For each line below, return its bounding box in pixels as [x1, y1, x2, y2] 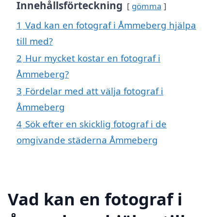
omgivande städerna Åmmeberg [16, 133, 158, 146]
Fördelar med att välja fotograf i [25, 84, 163, 97]
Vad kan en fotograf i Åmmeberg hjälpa [25, 18, 196, 31]
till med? [16, 34, 53, 47]
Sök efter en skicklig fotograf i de [25, 117, 167, 130]
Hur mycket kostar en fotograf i [25, 51, 160, 64]
